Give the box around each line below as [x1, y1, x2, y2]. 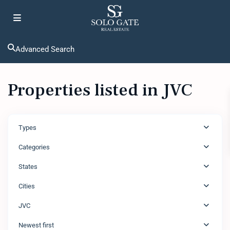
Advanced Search [15, 45, 74, 54]
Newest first [18, 221, 54, 229]
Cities [18, 182, 35, 190]
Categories [18, 143, 50, 151]
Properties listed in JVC [8, 79, 193, 101]
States [18, 163, 37, 170]
